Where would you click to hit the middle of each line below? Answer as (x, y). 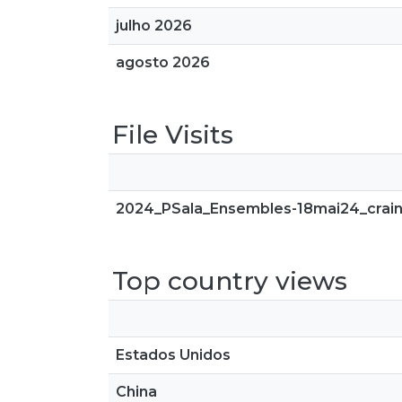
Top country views (230, 281)
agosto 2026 (163, 62)
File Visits (173, 135)
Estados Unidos (173, 355)
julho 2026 (154, 26)
